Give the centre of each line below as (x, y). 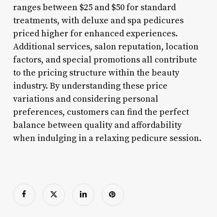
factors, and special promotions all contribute (105, 60)
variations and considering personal (85, 99)
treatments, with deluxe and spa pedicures (98, 20)
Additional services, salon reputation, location (106, 46)
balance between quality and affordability (97, 125)
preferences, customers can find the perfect (101, 112)
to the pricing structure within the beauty (96, 73)
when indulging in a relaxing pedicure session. (107, 138)
